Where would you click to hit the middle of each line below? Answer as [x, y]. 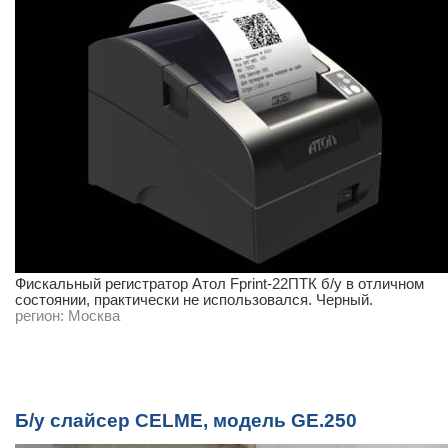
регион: [39, 316]
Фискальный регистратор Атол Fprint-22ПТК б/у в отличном [219, 284]
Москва [94, 316]
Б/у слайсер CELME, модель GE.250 [186, 420]
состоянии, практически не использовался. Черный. [194, 300]
